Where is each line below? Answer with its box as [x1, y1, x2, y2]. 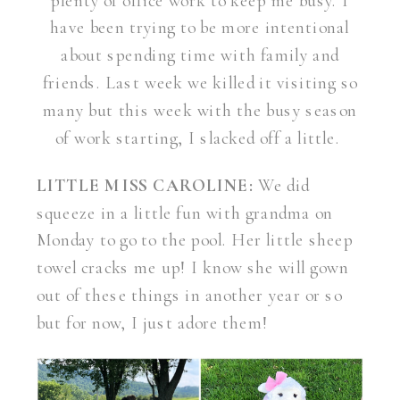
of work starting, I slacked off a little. [55, 127, 345, 149]
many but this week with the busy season [43, 99, 357, 121]
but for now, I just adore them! [36, 312, 273, 334]
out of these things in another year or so [36, 285, 343, 306]
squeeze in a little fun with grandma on [36, 202, 333, 224]
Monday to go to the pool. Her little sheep [36, 229, 354, 252]
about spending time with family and [61, 45, 339, 67]
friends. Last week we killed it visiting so [42, 72, 358, 94]
